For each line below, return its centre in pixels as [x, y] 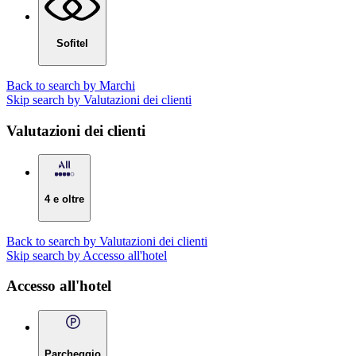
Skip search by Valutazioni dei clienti [99, 99]
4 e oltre [64, 199]
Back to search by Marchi [71, 85]
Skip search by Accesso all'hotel [87, 255]
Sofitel [72, 44]
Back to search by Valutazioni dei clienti [107, 241]
